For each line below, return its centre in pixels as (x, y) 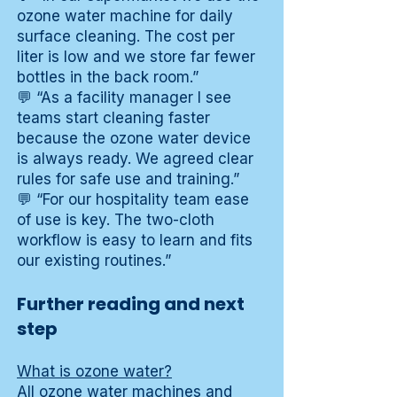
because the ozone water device (134, 139)
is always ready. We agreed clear (135, 159)
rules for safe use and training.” (128, 179)
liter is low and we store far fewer (136, 57)
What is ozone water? (94, 372)
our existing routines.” (94, 261)
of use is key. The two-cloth (116, 220)
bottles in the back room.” (108, 78)
